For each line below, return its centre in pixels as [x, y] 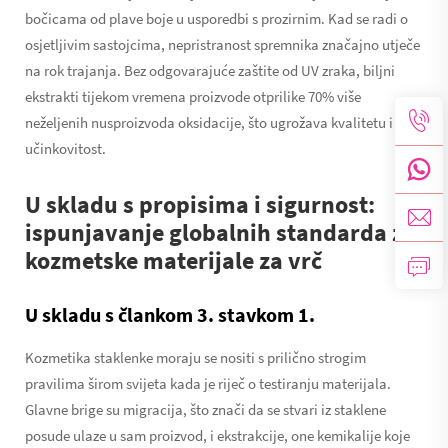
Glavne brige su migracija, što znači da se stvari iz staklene [205, 409]
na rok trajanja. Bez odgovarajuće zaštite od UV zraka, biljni [210, 70]
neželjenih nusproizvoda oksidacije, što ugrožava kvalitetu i [209, 122]
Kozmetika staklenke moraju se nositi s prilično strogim [195, 357]
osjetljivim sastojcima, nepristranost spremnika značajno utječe [222, 44]
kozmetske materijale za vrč [173, 260]
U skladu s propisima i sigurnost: [200, 204]
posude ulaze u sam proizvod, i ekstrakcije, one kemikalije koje [217, 435]
